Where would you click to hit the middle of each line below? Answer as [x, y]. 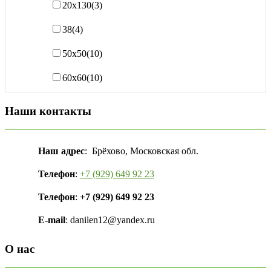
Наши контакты [48, 111]
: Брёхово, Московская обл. [142, 151]
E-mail [52, 220]
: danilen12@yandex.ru [110, 220]
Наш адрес [61, 151]
